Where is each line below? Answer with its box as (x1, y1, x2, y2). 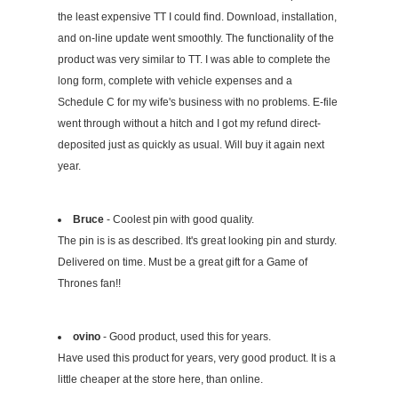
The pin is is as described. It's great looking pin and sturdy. (58, 235, 337, 248)
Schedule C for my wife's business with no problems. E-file (58, 96, 338, 109)
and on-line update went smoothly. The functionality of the (58, 32, 334, 45)
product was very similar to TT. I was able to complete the (58, 53, 330, 67)
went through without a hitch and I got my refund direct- (58, 117, 321, 131)
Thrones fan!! (58, 277, 121, 291)
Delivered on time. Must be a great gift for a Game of (58, 256, 307, 269)
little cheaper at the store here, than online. (58, 373, 263, 386)
